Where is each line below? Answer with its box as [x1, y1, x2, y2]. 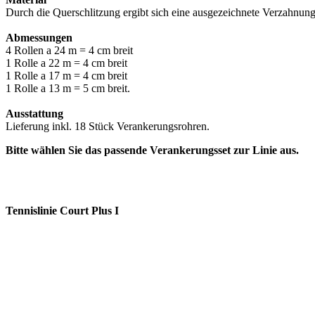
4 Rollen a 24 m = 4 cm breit [6, 44, 133, 57]
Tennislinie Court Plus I [6, 205, 119, 217]
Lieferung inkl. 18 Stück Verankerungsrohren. [6, 120, 210, 133]
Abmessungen [6, 32, 72, 44]
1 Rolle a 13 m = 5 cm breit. [6, 82, 130, 95]
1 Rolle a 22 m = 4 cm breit [6, 57, 127, 70]
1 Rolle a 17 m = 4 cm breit [6, 70, 127, 82]
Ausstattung [6, 108, 63, 120]
